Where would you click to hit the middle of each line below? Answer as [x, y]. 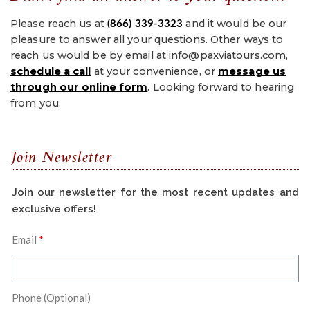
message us [252, 72]
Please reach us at [59, 24]
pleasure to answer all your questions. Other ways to [147, 40]
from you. [36, 103]
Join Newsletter [61, 158]
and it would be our [235, 24]
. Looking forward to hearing [221, 88]
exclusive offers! [54, 209]
